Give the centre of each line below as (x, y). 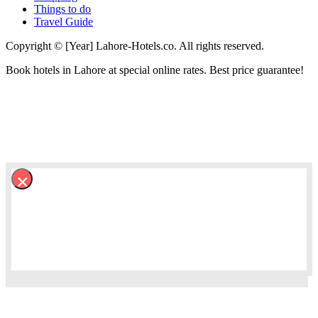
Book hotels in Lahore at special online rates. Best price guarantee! (155, 70)
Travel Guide (64, 22)
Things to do (62, 9)
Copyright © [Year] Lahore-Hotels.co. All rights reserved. (135, 46)
